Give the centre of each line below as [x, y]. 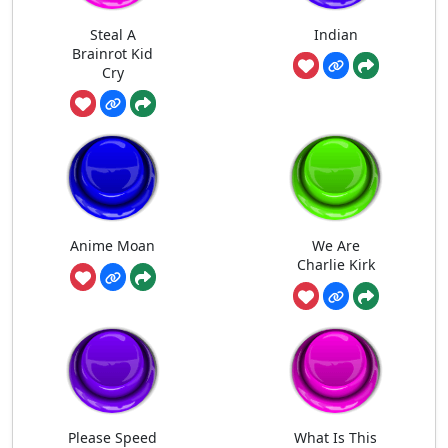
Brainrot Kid [112, 53]
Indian [335, 34]
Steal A [112, 34]
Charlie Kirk [335, 265]
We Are [335, 246]
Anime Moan [112, 246]
